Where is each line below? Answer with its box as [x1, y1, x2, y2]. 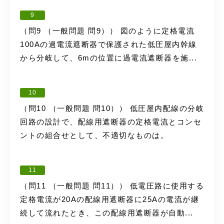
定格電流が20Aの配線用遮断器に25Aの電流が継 [20, 195, 199, 203]
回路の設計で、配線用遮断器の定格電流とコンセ [20, 117, 201, 126]
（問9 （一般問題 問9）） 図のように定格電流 [20, 26, 194, 35]
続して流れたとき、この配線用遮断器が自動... [20, 208, 193, 217]
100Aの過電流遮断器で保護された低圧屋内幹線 [20, 40, 197, 48]
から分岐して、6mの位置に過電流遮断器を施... [20, 53, 197, 62]
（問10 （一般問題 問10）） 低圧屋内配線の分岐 [20, 104, 204, 112]
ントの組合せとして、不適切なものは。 [20, 131, 168, 139]
